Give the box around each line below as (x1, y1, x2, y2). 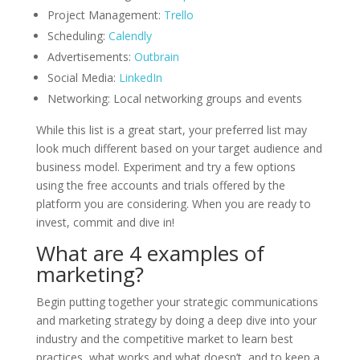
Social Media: (47, 69, 119, 85)
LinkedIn (118, 69, 162, 85)
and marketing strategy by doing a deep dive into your (35, 312, 317, 328)
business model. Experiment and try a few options (35, 158, 296, 174)
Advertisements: (47, 48, 134, 64)
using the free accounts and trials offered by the (35, 177, 285, 193)
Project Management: (47, 6, 164, 22)
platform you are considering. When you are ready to (35, 195, 311, 211)
